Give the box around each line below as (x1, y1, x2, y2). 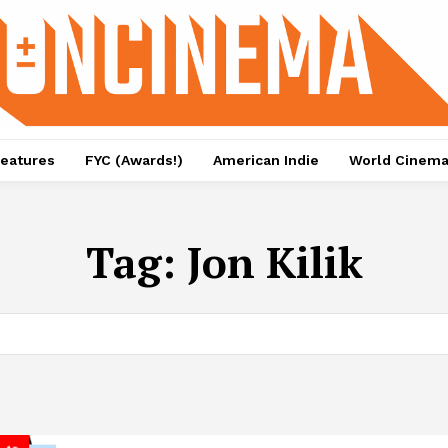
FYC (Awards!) (84, 152, 183, 169)
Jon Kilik (186, 234, 363, 291)
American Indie (212, 152, 319, 169)
